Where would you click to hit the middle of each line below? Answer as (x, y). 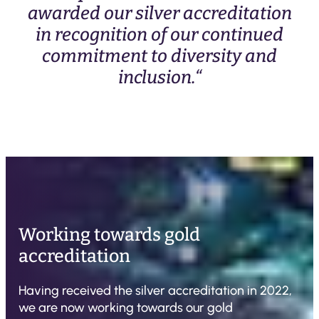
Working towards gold (109, 235)
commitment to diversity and (159, 56)
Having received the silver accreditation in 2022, (155, 291)
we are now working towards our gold (126, 308)
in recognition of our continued (159, 35)
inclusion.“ (159, 77)
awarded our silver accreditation (159, 13)
